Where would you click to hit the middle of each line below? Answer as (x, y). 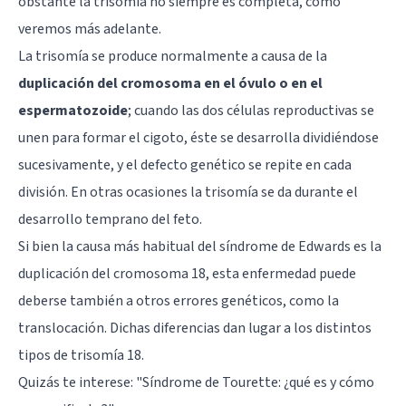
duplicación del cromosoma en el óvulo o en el (170, 83)
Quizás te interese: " (80, 382)
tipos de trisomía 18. (81, 355)
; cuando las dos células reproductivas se (251, 110)
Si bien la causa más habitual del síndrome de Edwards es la (200, 246)
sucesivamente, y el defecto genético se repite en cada (185, 164)
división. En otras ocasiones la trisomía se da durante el (188, 192)
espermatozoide (73, 110)
